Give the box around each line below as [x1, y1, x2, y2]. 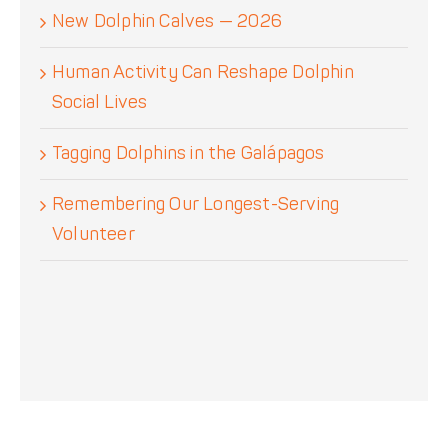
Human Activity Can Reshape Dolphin [52, 61, 354, 85]
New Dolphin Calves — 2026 [52, 10, 282, 34]
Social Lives [52, 91, 148, 115]
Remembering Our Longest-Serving [52, 193, 340, 217]
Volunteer [52, 223, 135, 247]
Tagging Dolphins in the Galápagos [52, 142, 325, 166]
